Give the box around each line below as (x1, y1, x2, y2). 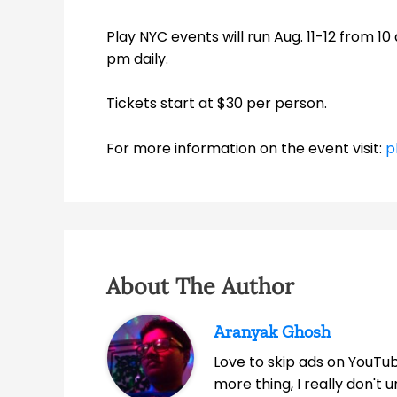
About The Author (106, 271, 294, 300)
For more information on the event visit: (106, 137, 385, 159)
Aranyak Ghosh (214, 320, 331, 342)
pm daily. (106, 48, 168, 69)
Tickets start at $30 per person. (106, 93, 327, 114)
